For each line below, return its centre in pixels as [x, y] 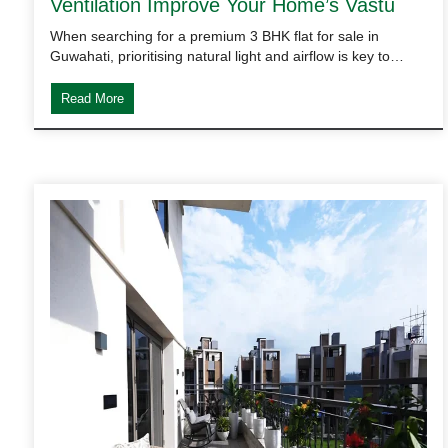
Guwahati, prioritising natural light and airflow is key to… [227, 55]
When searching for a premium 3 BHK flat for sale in [214, 35]
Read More [92, 98]
